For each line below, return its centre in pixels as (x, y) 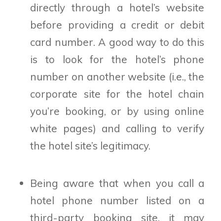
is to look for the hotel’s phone (117, 59)
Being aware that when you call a (117, 183)
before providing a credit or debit (117, 24)
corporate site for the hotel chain (117, 93)
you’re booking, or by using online (117, 111)
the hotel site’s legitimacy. (91, 145)
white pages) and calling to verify (117, 128)
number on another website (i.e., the (117, 76)
